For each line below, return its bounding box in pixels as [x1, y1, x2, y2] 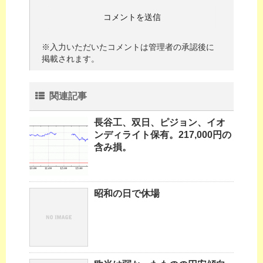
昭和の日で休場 [94, 188, 160, 199]
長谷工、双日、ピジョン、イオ [94, 117, 225, 128]
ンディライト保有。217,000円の [94, 130, 231, 140]
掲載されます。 [42, 54, 99, 64]
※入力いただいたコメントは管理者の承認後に [42, 42, 214, 52]
